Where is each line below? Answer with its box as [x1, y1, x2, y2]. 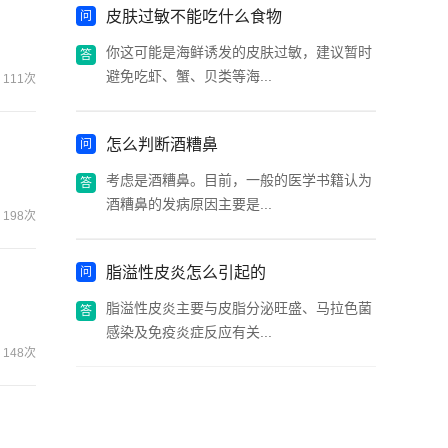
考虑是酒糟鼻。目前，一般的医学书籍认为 [106, 172, 372, 188]
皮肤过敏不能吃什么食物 [106, 8, 282, 25]
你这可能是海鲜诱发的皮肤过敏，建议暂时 [106, 44, 372, 60]
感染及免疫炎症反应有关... [106, 324, 272, 340]
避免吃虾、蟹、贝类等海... [106, 68, 272, 84]
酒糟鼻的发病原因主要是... [106, 196, 272, 212]
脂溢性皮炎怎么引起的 [106, 264, 266, 281]
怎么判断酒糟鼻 [106, 136, 218, 153]
